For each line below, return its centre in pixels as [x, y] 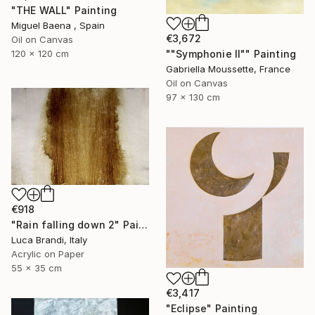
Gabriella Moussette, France [228, 69]
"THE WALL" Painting [64, 10]
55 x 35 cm [37, 268]
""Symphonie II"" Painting [231, 53]
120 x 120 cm [40, 53]
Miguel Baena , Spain [58, 25]
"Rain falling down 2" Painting [143, 225]
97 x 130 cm [193, 97]
